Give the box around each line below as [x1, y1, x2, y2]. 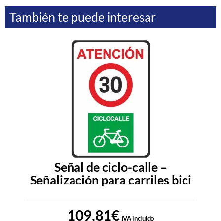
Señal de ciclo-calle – [54, 159, 167, 175]
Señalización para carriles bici [30, 172, 191, 187]
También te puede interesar [9, 9, 156, 25]
